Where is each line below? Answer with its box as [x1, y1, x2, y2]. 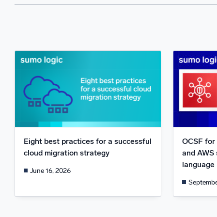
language [182, 160, 215, 170]
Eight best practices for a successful [24, 137, 152, 146]
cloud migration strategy [24, 148, 109, 158]
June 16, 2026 [30, 166, 71, 175]
